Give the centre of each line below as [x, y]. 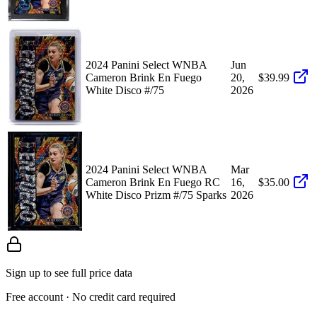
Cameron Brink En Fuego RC [153, 182]
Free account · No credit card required [91, 296]
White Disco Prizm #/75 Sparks [156, 195]
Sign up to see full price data [69, 272]
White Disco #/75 [125, 90]
